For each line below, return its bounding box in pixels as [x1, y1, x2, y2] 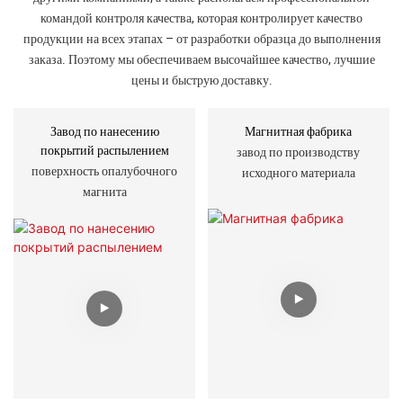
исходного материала [241, 164, 355, 184]
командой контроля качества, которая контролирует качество [40, 9, 363, 29]
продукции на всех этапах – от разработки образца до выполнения [22, 30, 381, 49]
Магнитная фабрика [245, 123, 353, 139]
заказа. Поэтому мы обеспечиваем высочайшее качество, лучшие [28, 50, 375, 70]
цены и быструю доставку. [130, 71, 273, 91]
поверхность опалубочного [31, 162, 178, 182]
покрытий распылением [40, 142, 169, 158]
